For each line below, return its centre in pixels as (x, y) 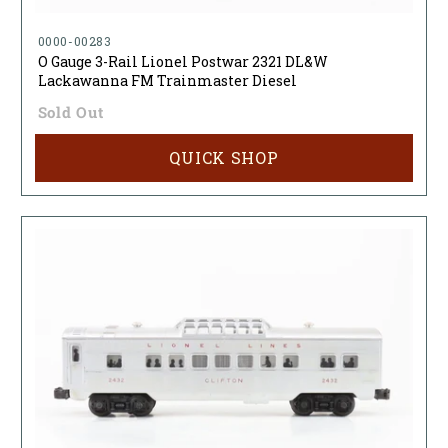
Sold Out (70, 112)
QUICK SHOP (224, 158)
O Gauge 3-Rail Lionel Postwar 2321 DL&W (182, 62)
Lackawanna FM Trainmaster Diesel (167, 81)
